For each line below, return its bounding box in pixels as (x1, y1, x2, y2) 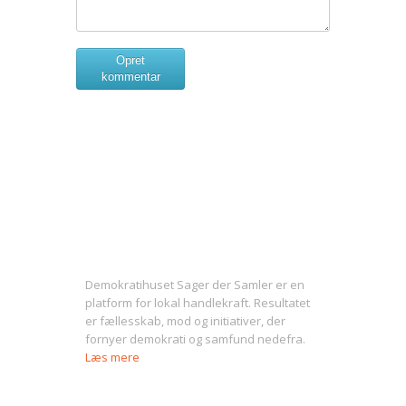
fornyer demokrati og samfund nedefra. (85, 330, 305, 347)
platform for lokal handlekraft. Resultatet (85, 294, 310, 311)
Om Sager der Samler (85, 238, 264, 258)
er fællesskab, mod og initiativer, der (85, 312, 285, 329)
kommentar (101, 69, 160, 83)
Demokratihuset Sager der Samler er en (85, 275, 304, 293)
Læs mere (85, 348, 140, 365)
